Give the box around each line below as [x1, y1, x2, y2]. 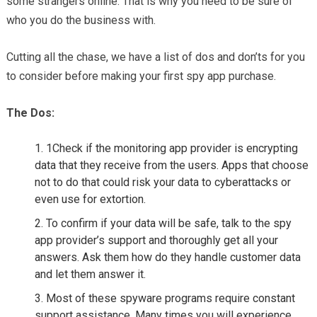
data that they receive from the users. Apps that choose [34, 158, 309, 172]
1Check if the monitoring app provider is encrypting [45, 141, 298, 155]
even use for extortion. [34, 192, 146, 206]
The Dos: [6, 105, 54, 120]
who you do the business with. [6, 13, 156, 27]
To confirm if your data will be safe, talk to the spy [45, 216, 292, 230]
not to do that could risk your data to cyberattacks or [34, 175, 291, 189]
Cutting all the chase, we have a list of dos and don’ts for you [6, 50, 305, 64]
